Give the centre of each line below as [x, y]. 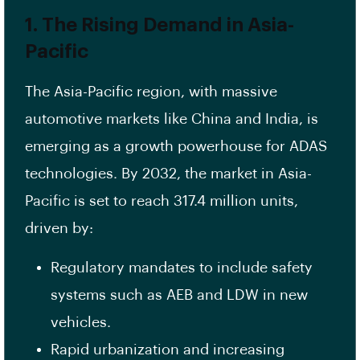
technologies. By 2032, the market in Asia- [168, 174]
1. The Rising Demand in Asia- [160, 25]
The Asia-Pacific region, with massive [151, 92]
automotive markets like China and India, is [172, 119]
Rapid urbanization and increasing [168, 350]
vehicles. [83, 323]
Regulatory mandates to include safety [182, 268]
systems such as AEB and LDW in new [179, 295]
